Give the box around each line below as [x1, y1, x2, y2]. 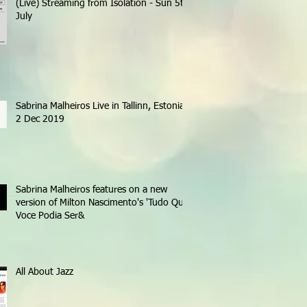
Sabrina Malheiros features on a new [16, 184, 167, 195]
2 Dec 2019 [16, 114, 64, 124]
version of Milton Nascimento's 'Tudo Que [16, 197, 188, 208]
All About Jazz [16, 267, 73, 277]
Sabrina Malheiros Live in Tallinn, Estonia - [16, 101, 191, 111]
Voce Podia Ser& [16, 210, 84, 221]
